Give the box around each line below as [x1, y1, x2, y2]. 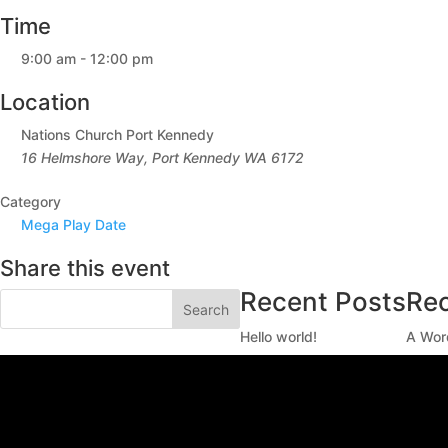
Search [182, 300, 229, 318]
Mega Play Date [21, 216, 126, 233]
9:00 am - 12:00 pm [21, 50, 153, 67]
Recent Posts [239, 286, 406, 317]
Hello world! [239, 328, 317, 345]
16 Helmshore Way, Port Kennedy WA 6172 [21, 149, 304, 166]
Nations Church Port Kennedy [21, 126, 214, 143]
